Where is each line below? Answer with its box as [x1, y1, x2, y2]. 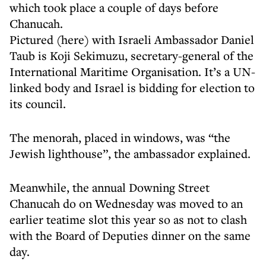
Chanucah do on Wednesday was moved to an [9, 195, 243, 211]
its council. [9, 96, 66, 112]
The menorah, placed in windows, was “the [9, 129, 230, 145]
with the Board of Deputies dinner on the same [9, 227, 251, 243]
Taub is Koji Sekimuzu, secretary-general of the [9, 47, 254, 64]
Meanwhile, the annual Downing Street [9, 179, 210, 195]
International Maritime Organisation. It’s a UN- [9, 64, 255, 80]
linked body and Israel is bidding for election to [9, 80, 255, 96]
